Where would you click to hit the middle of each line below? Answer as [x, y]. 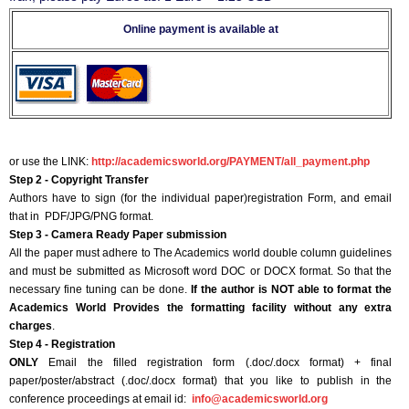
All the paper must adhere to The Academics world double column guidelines [201, 253]
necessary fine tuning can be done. [100, 290]
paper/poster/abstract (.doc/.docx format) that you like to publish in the [201, 381]
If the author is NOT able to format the [292, 290]
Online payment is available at [200, 30]
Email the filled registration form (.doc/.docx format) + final [215, 363]
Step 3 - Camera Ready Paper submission [118, 235]
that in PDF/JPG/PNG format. [83, 217]
